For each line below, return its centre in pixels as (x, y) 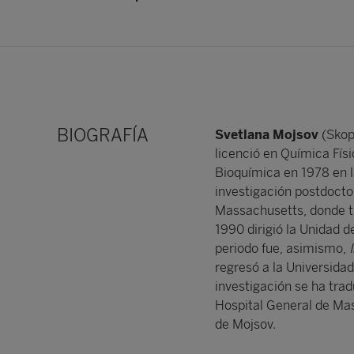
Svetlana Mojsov (267, 135)
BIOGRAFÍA (103, 136)
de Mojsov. (245, 324)
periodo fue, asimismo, (282, 249)
